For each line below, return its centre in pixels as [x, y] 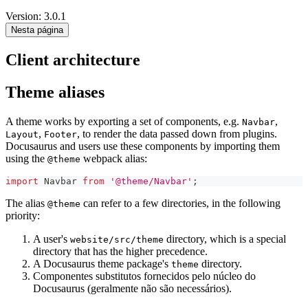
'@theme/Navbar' [151, 181]
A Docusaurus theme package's [102, 263]
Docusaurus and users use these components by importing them [143, 146]
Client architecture [73, 60]
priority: [23, 215]
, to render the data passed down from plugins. [177, 133]
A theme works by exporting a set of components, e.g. [124, 121]
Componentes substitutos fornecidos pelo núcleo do [144, 276]
